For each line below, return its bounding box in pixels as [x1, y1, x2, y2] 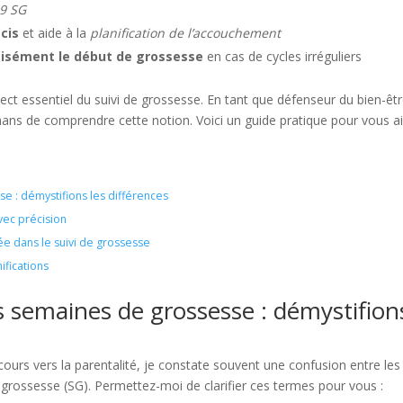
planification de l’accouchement [90, 24, 282, 41]
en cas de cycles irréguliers [203, 48, 363, 65]
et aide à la [19, 24, 91, 41]
